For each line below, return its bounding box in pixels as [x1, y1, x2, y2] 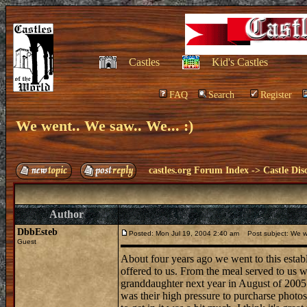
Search [208, 90, 234, 100]
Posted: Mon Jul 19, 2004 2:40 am [129, 230, 239, 237]
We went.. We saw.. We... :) [16, 117, 193, 134]
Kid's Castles [211, 56, 268, 68]
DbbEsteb [17, 227, 58, 237]
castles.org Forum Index [149, 165, 249, 175]
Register [260, 90, 292, 100]
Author [49, 208, 84, 220]
